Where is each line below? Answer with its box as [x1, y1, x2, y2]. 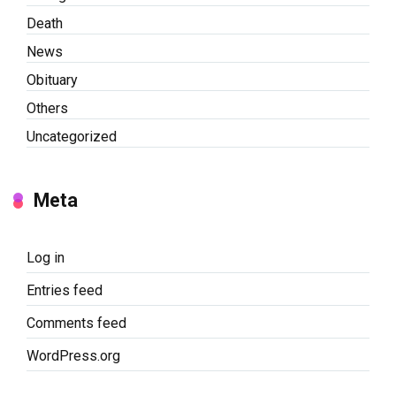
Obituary [27, 71, 78, 88]
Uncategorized [27, 127, 117, 145]
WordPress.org [27, 346, 120, 364]
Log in [27, 248, 65, 266]
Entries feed [27, 281, 103, 299]
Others [27, 99, 68, 117]
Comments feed [27, 314, 126, 331]
